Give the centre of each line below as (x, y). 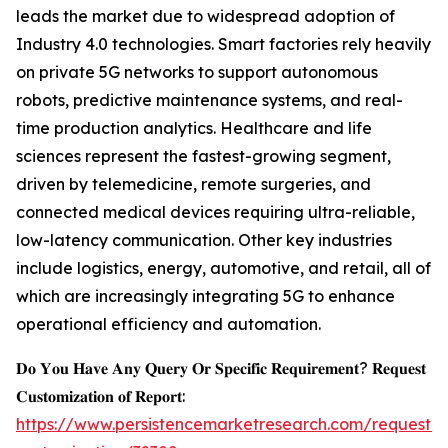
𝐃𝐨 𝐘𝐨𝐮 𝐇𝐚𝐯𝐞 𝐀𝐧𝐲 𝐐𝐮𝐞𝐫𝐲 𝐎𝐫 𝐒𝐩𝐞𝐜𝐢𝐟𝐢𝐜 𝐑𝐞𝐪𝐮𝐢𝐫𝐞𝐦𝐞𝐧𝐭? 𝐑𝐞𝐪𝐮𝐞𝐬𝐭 (221, 368)
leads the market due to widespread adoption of (205, 16)
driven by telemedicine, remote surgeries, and (193, 184)
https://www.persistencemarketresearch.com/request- (227, 424)
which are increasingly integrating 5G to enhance (205, 296)
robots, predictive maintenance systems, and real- (209, 100)
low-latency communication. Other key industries (204, 240)
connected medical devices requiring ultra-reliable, (215, 212)
